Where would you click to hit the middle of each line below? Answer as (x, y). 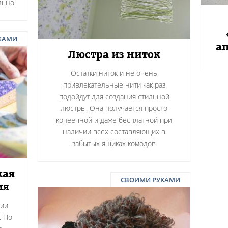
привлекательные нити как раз (114, 85)
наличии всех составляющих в (114, 132)
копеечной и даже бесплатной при (114, 120)
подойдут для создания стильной (114, 96)
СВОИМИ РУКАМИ (150, 180)
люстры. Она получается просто (114, 108)
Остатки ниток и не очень (114, 73)
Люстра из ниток (114, 54)
